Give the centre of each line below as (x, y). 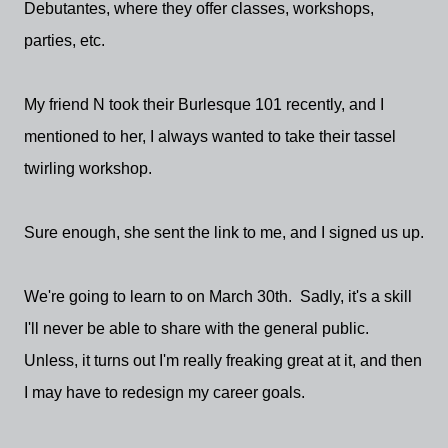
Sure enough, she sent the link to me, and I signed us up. (224, 232)
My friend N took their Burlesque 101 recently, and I (204, 104)
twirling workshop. (92, 168)
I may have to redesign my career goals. (164, 392)
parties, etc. (64, 40)
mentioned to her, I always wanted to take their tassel (210, 136)
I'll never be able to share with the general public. (198, 328)
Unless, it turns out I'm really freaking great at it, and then (223, 360)
